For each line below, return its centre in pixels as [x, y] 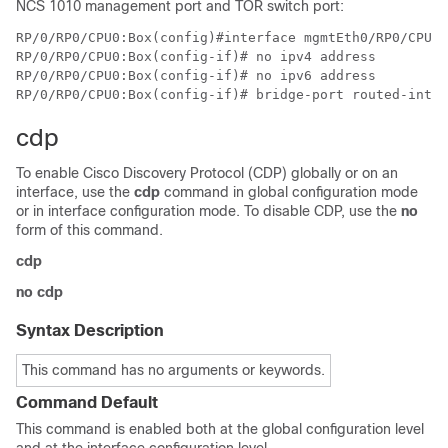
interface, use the [75, 192]
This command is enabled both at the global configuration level [220, 429]
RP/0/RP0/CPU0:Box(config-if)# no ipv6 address [200, 75]
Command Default [87, 402]
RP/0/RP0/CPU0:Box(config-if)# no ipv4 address [200, 56]
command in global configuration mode [289, 192]
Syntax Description [90, 330]
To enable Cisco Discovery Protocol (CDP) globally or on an [207, 173]
